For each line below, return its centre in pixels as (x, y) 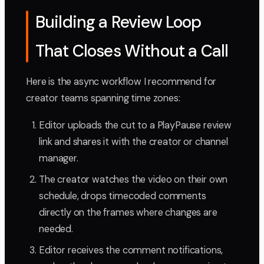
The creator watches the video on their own (133, 180)
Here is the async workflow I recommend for (121, 82)
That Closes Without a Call (132, 51)
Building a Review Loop (118, 22)
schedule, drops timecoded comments (123, 196)
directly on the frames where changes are (128, 213)
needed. (56, 229)
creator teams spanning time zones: (103, 98)
